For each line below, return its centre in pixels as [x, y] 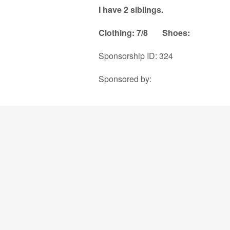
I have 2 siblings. [131, 10]
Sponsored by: [125, 79]
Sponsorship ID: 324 [136, 56]
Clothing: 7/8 [129, 33]
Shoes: [175, 33]
